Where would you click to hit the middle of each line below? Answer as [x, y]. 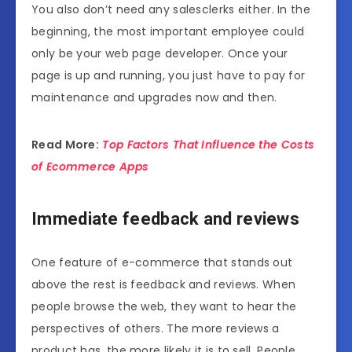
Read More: [65, 144]
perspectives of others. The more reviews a [156, 328]
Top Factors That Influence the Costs [209, 144]
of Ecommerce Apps [90, 166]
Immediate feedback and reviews [165, 219]
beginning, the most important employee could [168, 31]
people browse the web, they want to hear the [164, 306]
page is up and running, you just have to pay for [169, 75]
